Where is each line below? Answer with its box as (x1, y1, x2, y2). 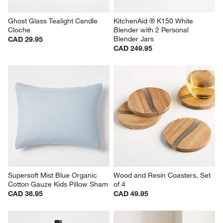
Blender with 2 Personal (113, 25, 191, 35)
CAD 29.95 (8, 35, 43, 44)
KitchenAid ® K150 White (113, 16, 195, 26)
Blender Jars (113, 34, 154, 44)
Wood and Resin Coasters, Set (113, 171, 213, 180)
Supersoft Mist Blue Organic (8, 171, 100, 180)
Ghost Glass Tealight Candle (8, 16, 100, 26)
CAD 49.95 (113, 189, 148, 199)
